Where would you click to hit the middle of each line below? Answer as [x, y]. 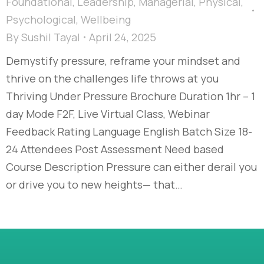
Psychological [41, 19]
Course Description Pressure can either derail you [131, 166]
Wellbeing [106, 19]
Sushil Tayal [51, 37]
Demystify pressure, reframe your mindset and [123, 60]
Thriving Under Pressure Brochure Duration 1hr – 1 [131, 96]
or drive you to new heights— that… [94, 184]
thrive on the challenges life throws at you [112, 78]
